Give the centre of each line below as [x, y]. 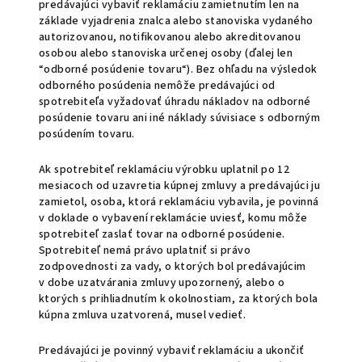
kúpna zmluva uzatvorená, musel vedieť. [143, 315]
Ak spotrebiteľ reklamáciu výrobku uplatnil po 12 [164, 170]
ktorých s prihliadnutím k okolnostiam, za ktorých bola [179, 299]
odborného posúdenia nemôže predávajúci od [157, 86]
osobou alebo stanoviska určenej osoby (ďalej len [166, 53]
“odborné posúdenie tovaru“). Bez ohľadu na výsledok [178, 69]
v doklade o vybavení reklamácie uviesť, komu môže [173, 218]
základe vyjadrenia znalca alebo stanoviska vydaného [176, 21]
